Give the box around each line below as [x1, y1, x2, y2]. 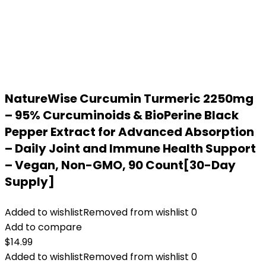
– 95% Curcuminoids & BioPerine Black [5, 107, 239, 123]
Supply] [5, 173, 55, 190]
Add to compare [5, 220, 82, 234]
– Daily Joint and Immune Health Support [5, 140, 256, 157]
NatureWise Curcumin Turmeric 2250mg [5, 90, 254, 107]
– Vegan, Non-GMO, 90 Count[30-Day [5, 157, 236, 173]
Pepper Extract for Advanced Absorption [5, 123, 254, 140]
